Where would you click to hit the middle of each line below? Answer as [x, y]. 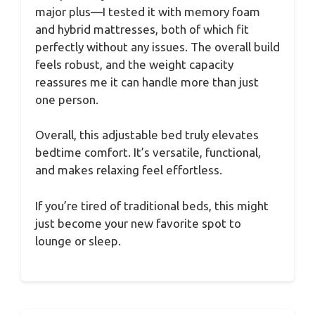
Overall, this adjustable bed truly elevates [147, 135]
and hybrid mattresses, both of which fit [142, 29]
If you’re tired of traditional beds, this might [152, 205]
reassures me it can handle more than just [147, 82]
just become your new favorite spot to [138, 223]
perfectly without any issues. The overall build [157, 46]
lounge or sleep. [78, 240]
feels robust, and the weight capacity [134, 64]
